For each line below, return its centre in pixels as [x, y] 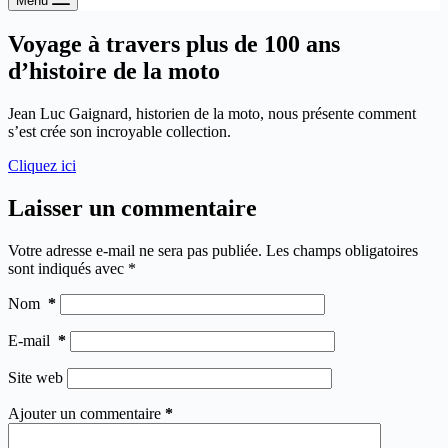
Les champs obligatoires [342, 250]
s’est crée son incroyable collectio [113, 131]
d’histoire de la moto [114, 70]
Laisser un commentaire [132, 207]
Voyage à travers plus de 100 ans [174, 43]
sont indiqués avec [68, 268]
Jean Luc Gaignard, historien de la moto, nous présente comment [212, 113]
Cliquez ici [42, 165]
